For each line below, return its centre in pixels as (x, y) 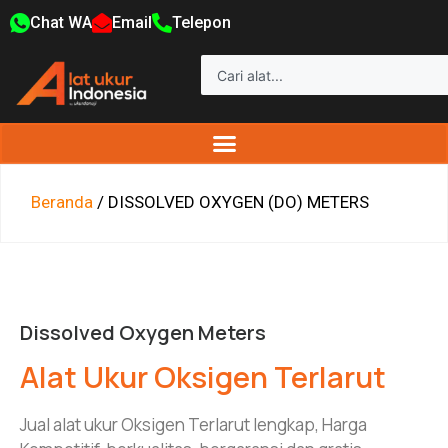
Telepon (201, 22)
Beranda (62, 202)
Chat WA (61, 22)
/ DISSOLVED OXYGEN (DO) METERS (231, 202)
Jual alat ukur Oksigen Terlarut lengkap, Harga (193, 425)
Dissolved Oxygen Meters (143, 333)
